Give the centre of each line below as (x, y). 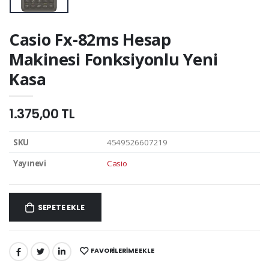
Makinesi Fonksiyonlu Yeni (113, 59)
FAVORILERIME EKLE (122, 251)
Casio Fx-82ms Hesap (90, 40)
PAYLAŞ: (23, 254)
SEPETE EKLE (61, 208)
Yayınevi (30, 163)
